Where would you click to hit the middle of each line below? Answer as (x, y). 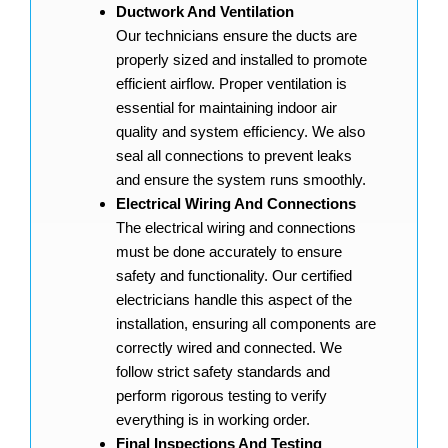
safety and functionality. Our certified (234, 275)
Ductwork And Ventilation (205, 11)
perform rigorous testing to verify (221, 395)
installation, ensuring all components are (246, 323)
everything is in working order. (213, 419)
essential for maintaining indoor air (226, 107)
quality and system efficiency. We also (240, 131)
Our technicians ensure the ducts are (236, 35)
